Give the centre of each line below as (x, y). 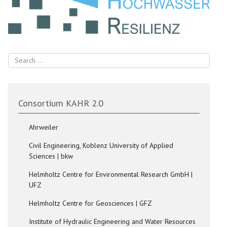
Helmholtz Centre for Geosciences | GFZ (91, 203)
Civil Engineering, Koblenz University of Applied (101, 145)
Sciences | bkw (51, 156)
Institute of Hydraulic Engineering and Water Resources (112, 221)
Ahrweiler (44, 127)
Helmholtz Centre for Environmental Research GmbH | (111, 174)
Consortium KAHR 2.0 (61, 103)
